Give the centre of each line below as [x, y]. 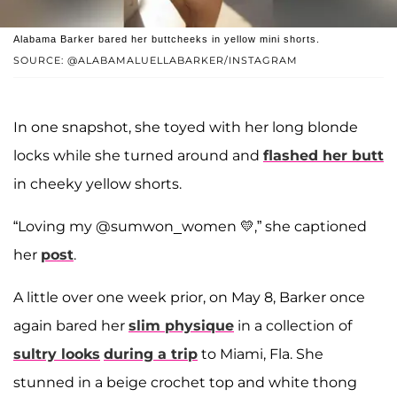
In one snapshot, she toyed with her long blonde [186, 128]
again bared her [71, 326]
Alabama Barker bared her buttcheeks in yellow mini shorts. [167, 39]
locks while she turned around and [138, 156]
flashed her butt [323, 156]
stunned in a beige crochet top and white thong [185, 383]
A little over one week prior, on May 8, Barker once [189, 298]
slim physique [181, 326]
